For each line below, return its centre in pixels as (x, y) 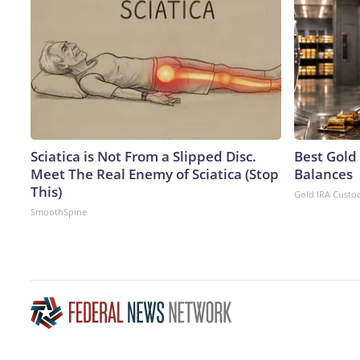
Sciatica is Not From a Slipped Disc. (143, 156)
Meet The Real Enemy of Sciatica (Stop (155, 174)
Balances (323, 174)
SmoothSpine (59, 211)
